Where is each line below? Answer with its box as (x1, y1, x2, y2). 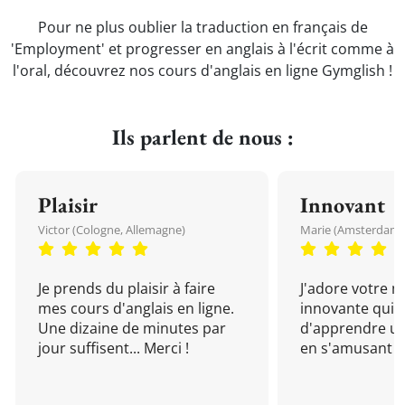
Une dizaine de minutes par (38, 318, 226, 338)
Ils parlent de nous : (111, 123, 294, 151)
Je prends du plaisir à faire (38, 278, 215, 298)
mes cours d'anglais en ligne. (38, 298, 234, 318)
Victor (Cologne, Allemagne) (38, 221, 185, 238)
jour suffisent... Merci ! (38, 338, 189, 358)
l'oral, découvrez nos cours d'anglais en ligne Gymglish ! (13, 61, 392, 80)
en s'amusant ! (300, 338, 400, 358)
